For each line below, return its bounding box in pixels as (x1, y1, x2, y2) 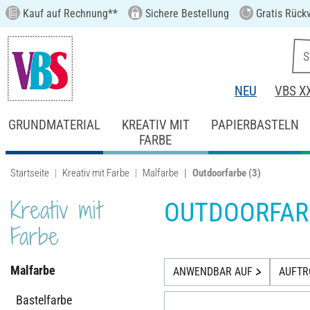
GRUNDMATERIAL (8, 116, 100, 133)
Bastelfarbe (16, 292, 72, 307)
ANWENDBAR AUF (172, 265, 253, 279)
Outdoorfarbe (192, 166, 246, 179)
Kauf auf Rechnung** (19, 7, 118, 20)
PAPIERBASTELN (211, 116, 300, 133)
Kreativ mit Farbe (62, 166, 129, 179)
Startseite (10, 166, 49, 179)
